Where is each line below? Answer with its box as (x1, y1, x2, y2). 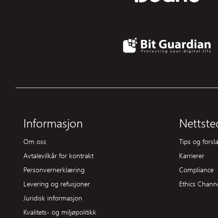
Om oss (23, 136, 46, 146)
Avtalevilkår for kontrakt (23, 150, 93, 161)
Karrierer (179, 150, 204, 161)
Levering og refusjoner (23, 179, 90, 189)
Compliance (179, 164, 214, 175)
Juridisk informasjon (23, 193, 82, 203)
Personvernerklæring (23, 164, 85, 175)
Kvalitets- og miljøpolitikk (23, 207, 96, 217)
